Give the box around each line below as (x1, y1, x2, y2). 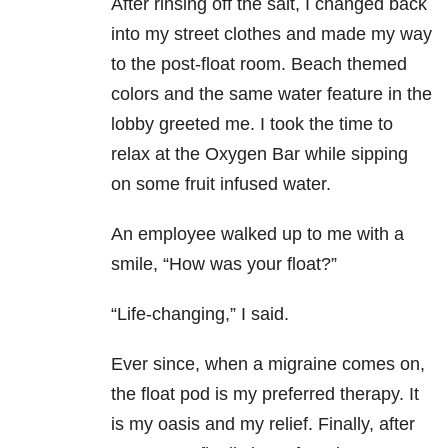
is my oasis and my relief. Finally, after (111, 414, 415, 435)
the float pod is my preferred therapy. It (111, 384, 419, 405)
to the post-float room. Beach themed (111, 54, 407, 75)
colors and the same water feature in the (111, 84, 432, 105)
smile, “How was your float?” (111, 254, 337, 275)
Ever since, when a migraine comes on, (111, 354, 425, 375)
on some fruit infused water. (111, 174, 331, 195)
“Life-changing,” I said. (111, 304, 289, 325)
